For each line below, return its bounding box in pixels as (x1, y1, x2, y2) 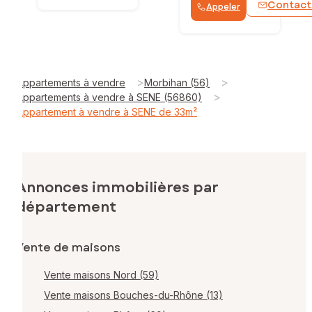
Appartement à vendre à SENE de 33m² (17, 105, 197, 118)
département (16, 196, 116, 217)
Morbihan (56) (144, 76, 210, 88)
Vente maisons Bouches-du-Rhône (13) (44, 288, 223, 301)
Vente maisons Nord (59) (44, 268, 159, 281)
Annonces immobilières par (16, 177, 219, 198)
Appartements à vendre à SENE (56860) (17, 91, 202, 103)
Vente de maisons (16, 239, 120, 256)
